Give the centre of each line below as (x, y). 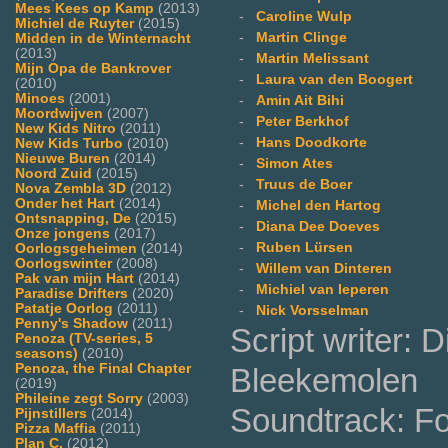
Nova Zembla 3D (70, 188)
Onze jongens (62, 233)
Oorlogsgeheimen (76, 248)
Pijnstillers (51, 413)
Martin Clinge (301, 37)
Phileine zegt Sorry (79, 398)
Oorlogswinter (63, 263)
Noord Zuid (53, 173)
